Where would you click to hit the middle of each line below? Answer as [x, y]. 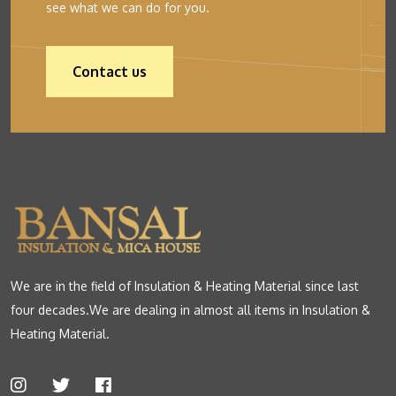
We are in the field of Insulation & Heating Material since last [185, 286]
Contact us [110, 72]
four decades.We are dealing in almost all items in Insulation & [190, 310]
